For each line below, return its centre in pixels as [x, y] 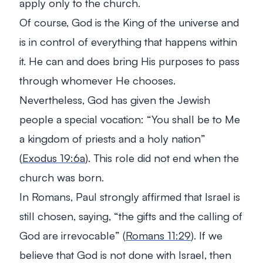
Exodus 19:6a [54, 157]
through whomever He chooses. [97, 80]
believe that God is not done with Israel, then [125, 254]
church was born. [62, 177]
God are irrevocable [67, 235]
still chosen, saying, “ [69, 215]
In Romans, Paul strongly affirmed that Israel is [130, 196]
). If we [207, 235]
